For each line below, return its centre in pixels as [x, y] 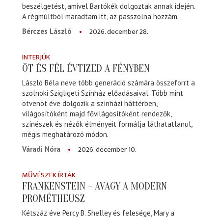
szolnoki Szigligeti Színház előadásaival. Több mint [103, 93]
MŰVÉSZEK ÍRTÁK [49, 175]
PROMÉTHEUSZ [54, 199]
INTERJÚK [36, 57]
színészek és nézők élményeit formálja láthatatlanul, [107, 124]
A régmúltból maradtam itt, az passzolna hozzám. [100, 16]
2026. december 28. [119, 31]
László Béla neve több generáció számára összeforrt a [109, 83]
